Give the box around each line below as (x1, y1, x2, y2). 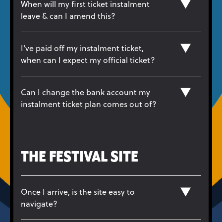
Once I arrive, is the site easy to (21, 186, 135, 197)
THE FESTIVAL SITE (21, 149, 138, 166)
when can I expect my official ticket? (21, 54, 155, 65)
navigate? (21, 198, 57, 209)
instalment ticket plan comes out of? (21, 98, 157, 110)
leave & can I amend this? (21, 10, 115, 21)
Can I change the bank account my (21, 86, 150, 98)
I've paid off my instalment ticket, (21, 42, 144, 54)
